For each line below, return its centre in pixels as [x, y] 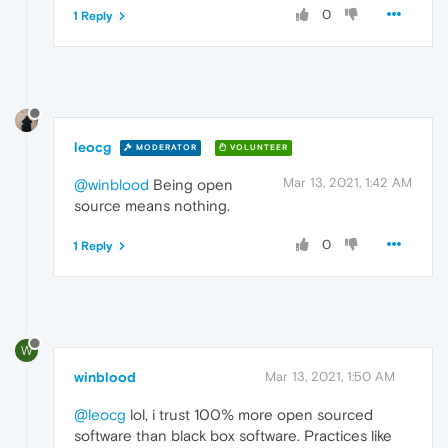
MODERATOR [165, 148]
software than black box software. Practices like [233, 435]
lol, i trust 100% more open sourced [249, 414]
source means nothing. [152, 205]
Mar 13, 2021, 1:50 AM [330, 376]
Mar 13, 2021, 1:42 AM [347, 182]
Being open [191, 184]
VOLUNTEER [257, 148]
